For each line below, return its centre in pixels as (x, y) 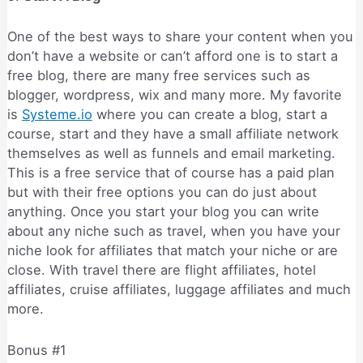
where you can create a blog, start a (209, 115)
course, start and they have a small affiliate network (173, 134)
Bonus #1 (36, 350)
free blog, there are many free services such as (158, 76)
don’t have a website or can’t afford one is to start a (172, 56)
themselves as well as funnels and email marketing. (171, 154)
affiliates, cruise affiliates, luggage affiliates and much (179, 290)
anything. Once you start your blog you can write (163, 212)
